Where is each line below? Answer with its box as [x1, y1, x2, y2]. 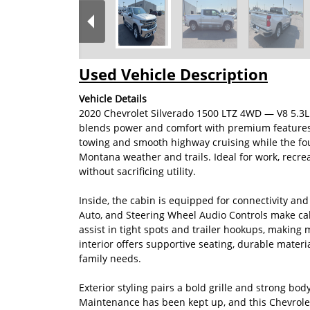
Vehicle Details [79, 91, 147, 105]
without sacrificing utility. [79, 164, 196, 178]
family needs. [79, 251, 141, 265]
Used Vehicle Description [79, 64, 268, 86]
